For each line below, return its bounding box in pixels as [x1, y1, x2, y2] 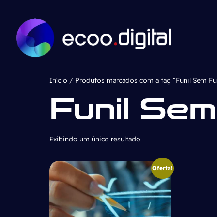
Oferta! [152, 164, 173, 172]
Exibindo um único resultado [49, 134, 140, 143]
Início [49, 76, 67, 85]
